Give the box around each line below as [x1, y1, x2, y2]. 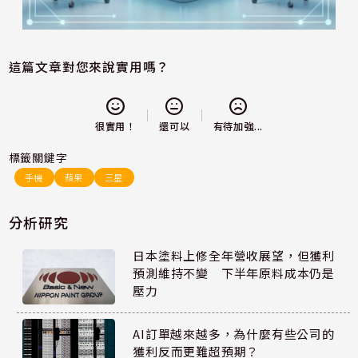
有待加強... [213, 119, 264, 134]
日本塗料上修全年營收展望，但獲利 [133, 247, 336, 265]
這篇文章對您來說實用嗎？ [8, 57, 170, 76]
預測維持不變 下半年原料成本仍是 [133, 265, 336, 282]
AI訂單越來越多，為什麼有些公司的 [133, 324, 335, 342]
